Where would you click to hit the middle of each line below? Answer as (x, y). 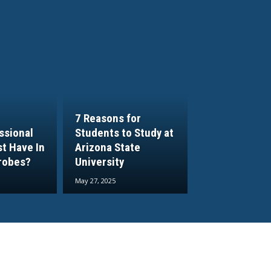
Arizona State (108, 148)
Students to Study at (125, 133)
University (100, 162)
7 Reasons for (108, 119)
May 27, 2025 (96, 181)
